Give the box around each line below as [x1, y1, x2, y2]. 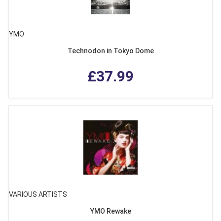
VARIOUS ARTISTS [9, 190, 67, 199]
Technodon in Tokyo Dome [67, 47, 154, 55]
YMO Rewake [90, 207, 131, 216]
